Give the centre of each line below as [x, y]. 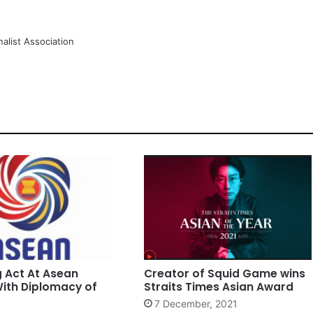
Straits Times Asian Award [218, 286]
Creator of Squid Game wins [224, 273]
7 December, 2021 [196, 303]
